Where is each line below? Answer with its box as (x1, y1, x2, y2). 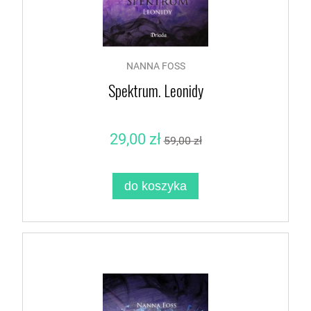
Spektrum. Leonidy (108, 79, 203, 102)
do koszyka (124, 178, 187, 194)
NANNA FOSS (126, 60, 185, 72)
